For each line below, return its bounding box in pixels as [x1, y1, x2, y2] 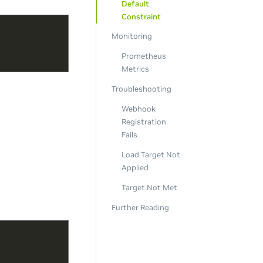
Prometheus [121, 51, 166, 62]
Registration [121, 117, 166, 127]
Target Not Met [121, 182, 177, 193]
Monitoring [111, 31, 152, 42]
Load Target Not [121, 150, 180, 160]
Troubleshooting [111, 84, 171, 95]
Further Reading [111, 202, 169, 213]
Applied [121, 163, 149, 173]
